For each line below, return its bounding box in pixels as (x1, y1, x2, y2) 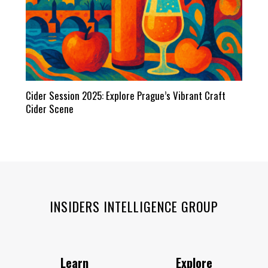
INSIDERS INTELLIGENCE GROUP (50, 196, 218, 216)
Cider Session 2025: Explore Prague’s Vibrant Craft (25, 87, 226, 103)
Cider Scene (25, 100, 74, 116)
